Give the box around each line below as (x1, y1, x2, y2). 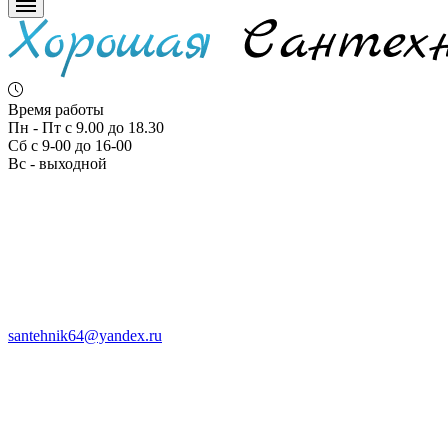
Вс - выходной (8, 155, 107, 173)
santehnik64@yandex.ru (8, 327, 162, 345)
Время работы (8, 101, 104, 119)
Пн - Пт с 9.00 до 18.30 (8, 119, 164, 137)
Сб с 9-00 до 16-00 (8, 137, 132, 155)
